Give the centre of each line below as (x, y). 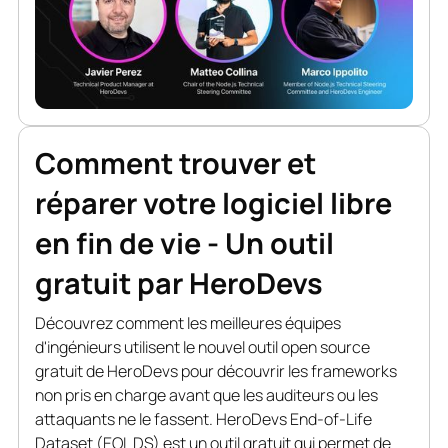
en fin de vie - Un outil (184, 243)
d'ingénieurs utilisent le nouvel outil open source (202, 347)
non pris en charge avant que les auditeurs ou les (206, 395)
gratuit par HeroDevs (178, 283)
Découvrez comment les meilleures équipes (187, 323)
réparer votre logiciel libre (213, 203)
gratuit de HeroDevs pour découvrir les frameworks (215, 371)
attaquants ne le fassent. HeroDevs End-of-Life (203, 419)
